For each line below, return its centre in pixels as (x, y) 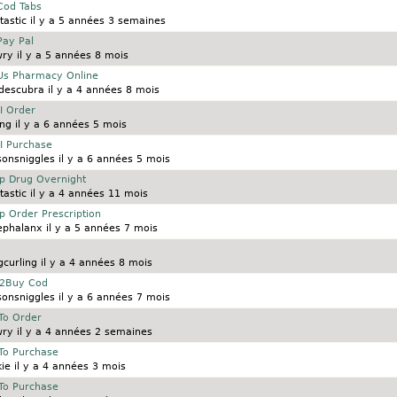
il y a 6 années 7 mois (112, 298)
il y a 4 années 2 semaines (82, 332)
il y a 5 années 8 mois (70, 56)
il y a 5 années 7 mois (100, 229)
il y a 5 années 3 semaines (96, 21)
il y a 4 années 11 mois (87, 194)
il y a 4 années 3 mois (68, 367)
